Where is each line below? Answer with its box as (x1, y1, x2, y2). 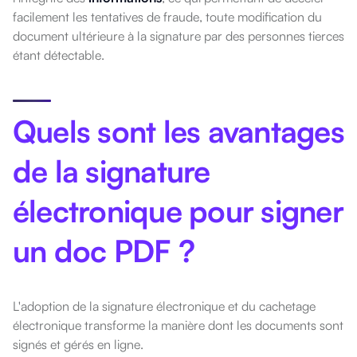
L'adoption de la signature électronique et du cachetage (13, 298, 316, 315)
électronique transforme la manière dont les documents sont (13, 317, 343, 334)
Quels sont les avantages (13, 112, 344, 151)
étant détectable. (13, 47, 104, 64)
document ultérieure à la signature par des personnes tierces (13, 28, 344, 45)
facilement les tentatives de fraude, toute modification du (13, 9, 322, 25)
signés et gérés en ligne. (13, 336, 143, 353)
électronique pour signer (13, 192, 343, 230)
